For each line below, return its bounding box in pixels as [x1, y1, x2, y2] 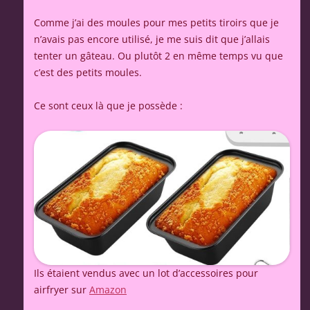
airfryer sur [34, 282, 89, 296]
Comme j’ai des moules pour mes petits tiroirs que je [34, 16, 279, 29]
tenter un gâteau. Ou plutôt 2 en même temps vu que [34, 49, 283, 62]
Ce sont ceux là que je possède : [34, 99, 183, 112]
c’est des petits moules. [34, 66, 142, 79]
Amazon [89, 282, 127, 296]
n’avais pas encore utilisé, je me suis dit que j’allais [34, 33, 270, 46]
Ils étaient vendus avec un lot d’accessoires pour [34, 266, 258, 280]
